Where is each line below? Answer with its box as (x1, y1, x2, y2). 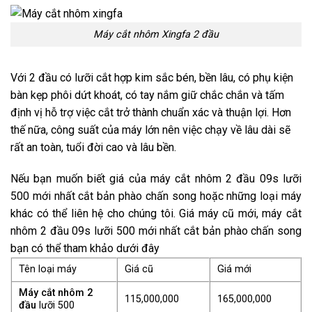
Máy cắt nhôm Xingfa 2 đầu (93, 28, 219, 40)
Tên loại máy (19, 263, 77, 276)
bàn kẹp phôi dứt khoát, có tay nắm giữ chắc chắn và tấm (10, 88, 284, 102)
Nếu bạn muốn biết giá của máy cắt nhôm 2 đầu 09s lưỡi (10, 172, 302, 186)
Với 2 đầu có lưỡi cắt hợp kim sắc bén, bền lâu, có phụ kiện (10, 70, 293, 84)
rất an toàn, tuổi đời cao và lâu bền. (10, 140, 176, 154)
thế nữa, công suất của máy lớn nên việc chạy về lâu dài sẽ (10, 123, 290, 136)
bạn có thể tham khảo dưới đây (10, 242, 159, 256)
